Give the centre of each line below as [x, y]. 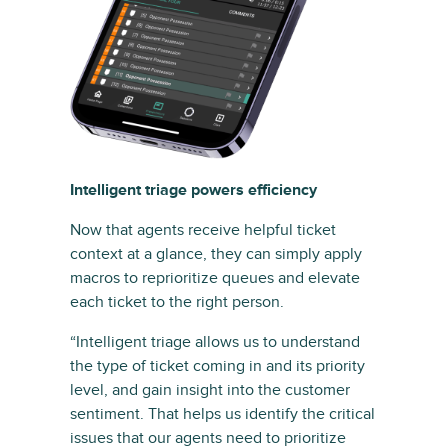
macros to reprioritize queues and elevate [215, 277]
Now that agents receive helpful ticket [203, 229]
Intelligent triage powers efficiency [193, 189]
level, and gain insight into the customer [210, 389]
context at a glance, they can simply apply [216, 253]
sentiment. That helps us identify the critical [222, 413]
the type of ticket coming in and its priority [217, 365]
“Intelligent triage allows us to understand [215, 341]
